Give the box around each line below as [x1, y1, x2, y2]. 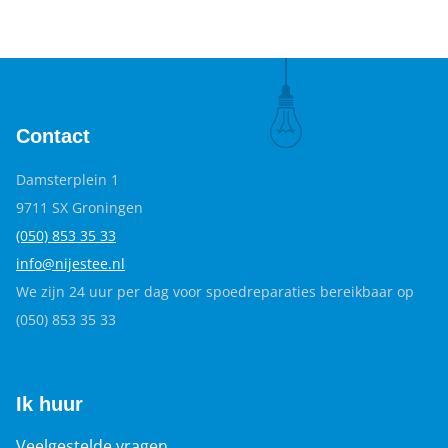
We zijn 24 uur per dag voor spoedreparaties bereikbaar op [16, 282, 414, 301]
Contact [16, 125, 90, 147]
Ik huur [16, 393, 83, 415]
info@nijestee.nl [16, 254, 125, 273]
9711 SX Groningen [16, 198, 143, 217]
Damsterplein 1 [16, 170, 119, 189]
